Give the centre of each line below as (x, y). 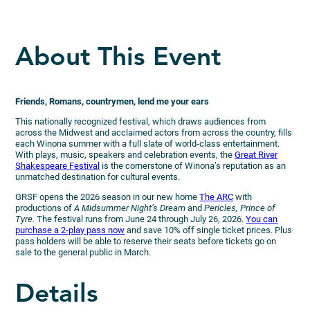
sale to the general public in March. (83, 252)
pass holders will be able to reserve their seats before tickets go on (146, 241)
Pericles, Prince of (240, 208)
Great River (256, 154)
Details (57, 295)
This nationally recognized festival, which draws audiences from (141, 121)
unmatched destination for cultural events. (98, 176)
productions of (45, 208)
